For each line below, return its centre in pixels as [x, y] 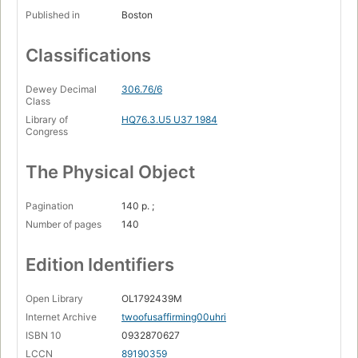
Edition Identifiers [100, 264]
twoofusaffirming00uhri [174, 316]
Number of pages [64, 224]
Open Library [54, 298]
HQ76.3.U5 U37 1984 [169, 119]
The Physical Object [110, 171]
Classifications [88, 55]
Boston [137, 14]
